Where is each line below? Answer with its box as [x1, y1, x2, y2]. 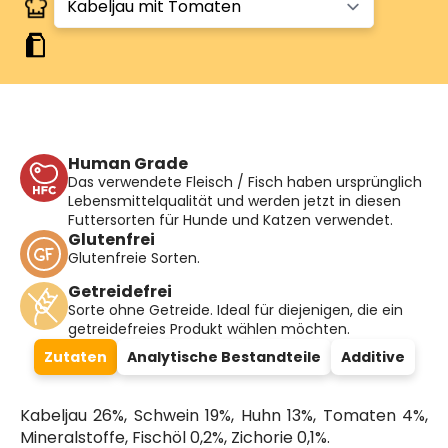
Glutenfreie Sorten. [68, 248, 200, 268]
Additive [340, 347, 405, 367]
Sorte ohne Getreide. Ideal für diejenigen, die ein [68, 300, 403, 320]
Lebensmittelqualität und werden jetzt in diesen [68, 191, 401, 211]
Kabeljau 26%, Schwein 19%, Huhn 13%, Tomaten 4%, [20, 404, 428, 427]
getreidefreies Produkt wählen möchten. [68, 319, 350, 339]
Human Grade [68, 152, 188, 175]
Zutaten [43, 347, 107, 367]
